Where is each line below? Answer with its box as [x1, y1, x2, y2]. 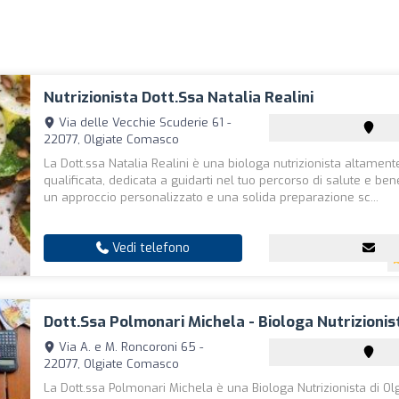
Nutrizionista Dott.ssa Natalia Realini [44, 87, 314, 108]
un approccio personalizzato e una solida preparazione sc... [44, 190, 379, 205]
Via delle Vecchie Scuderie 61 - [55, 115, 232, 130]
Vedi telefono [109, 240, 191, 256]
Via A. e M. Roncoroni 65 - [55, 339, 204, 354]
